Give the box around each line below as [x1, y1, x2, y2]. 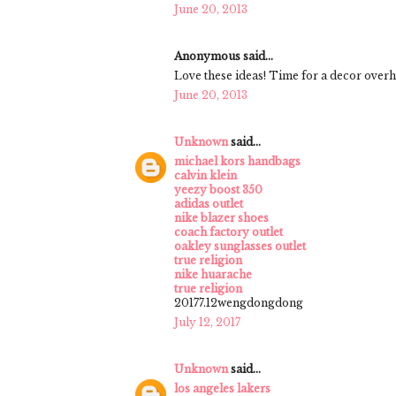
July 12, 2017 [174, 315, 240, 329]
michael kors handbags [174, 154, 301, 168]
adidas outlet [174, 196, 243, 210]
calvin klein [174, 168, 237, 182]
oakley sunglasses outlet [174, 239, 306, 253]
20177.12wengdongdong [174, 295, 303, 309]
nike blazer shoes [174, 210, 269, 225]
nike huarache [174, 267, 252, 281]
